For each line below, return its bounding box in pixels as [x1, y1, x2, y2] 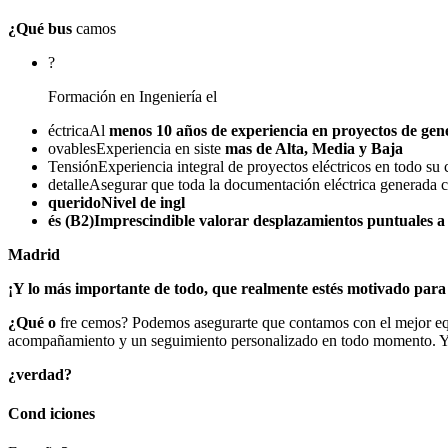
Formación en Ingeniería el [48, 87, 217, 105]
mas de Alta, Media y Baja [225, 139, 403, 157]
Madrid [8, 245, 60, 263]
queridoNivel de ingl [48, 193, 185, 211]
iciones [50, 405, 95, 423]
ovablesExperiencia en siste [48, 139, 225, 157]
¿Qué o [8, 313, 60, 331]
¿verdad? [8, 365, 72, 383]
